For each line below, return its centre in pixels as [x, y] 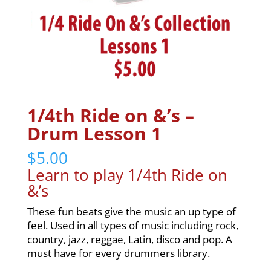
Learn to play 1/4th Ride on [127, 175]
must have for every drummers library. [118, 253]
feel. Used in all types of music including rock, [132, 226]
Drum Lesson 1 [94, 134]
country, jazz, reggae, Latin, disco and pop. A [129, 240]
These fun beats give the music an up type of [131, 212]
